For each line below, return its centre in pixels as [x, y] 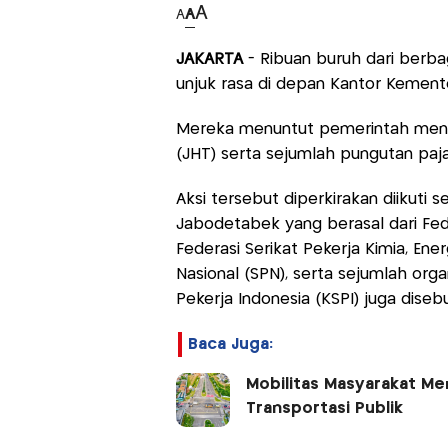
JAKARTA [211, 60]
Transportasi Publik [324, 409]
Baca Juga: [230, 345]
